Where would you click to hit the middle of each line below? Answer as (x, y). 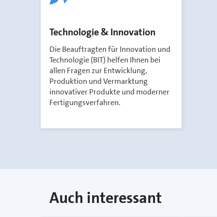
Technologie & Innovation (102, 32)
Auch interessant (106, 198)
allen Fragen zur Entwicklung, (98, 70)
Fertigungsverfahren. (85, 102)
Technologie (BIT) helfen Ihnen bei (105, 60)
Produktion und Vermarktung (99, 81)
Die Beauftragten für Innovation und (110, 49)
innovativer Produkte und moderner (109, 92)
